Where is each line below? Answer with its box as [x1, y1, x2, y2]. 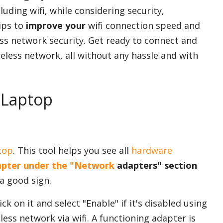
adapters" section [114, 159, 197, 172]
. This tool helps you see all [13, 144, 131, 157]
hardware [131, 144, 172, 157]
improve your [26, 19, 86, 32]
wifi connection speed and [86, 19, 200, 32]
